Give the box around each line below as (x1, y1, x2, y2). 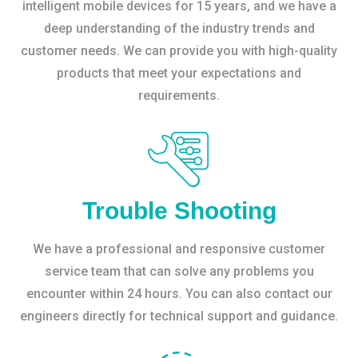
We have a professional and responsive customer (33, 241, 325, 257)
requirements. (138, 87, 220, 103)
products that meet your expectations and (57, 65, 301, 81)
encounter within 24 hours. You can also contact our (26, 285, 332, 301)
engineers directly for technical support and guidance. (20, 308, 338, 324)
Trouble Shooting (82, 197, 276, 224)
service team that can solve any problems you (44, 263, 314, 279)
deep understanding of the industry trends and (43, 20, 315, 36)
